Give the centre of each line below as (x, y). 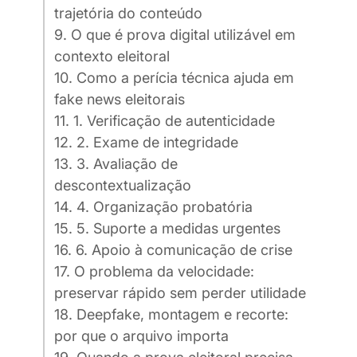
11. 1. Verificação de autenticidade (165, 121)
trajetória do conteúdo (128, 14)
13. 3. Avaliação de (116, 164)
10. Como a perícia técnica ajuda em (174, 78)
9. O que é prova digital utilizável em (175, 35)
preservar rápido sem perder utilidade (180, 293)
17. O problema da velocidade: (154, 272)
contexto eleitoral (112, 57)
